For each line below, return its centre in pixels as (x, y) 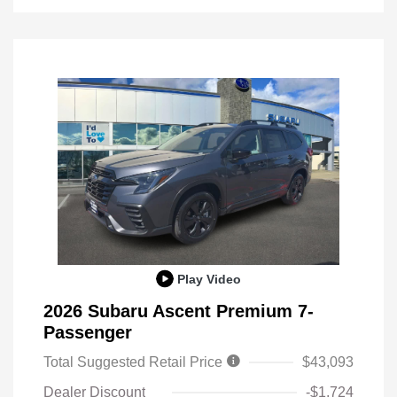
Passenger (88, 333)
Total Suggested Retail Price (135, 362)
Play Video (209, 279)
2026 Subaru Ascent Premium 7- (179, 311)
